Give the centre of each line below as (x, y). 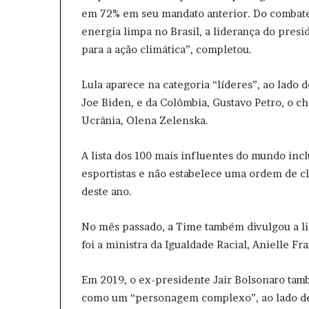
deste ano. (107, 191)
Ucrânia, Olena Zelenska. (145, 120)
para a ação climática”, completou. (167, 49)
